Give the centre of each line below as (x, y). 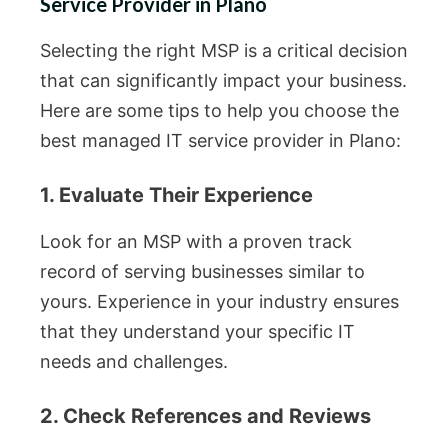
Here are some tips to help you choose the (219, 111)
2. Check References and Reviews (205, 416)
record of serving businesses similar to (202, 272)
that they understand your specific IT (197, 332)
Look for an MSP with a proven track (196, 242)
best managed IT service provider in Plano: (220, 141)
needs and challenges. (134, 362)
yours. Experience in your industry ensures (219, 302)
